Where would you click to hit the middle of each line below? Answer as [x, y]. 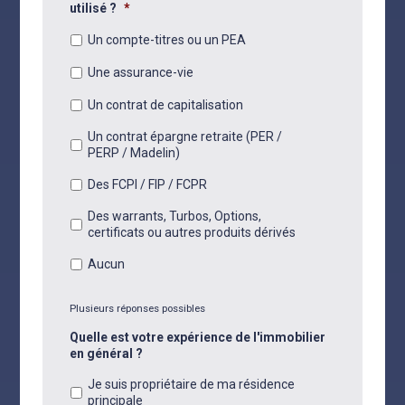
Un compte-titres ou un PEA [167, 40]
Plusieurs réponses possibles [138, 308]
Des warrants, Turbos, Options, [175, 216]
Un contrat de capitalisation [166, 105]
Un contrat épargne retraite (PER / [185, 137]
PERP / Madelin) [134, 153]
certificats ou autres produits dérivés [192, 232]
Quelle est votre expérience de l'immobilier [198, 337]
